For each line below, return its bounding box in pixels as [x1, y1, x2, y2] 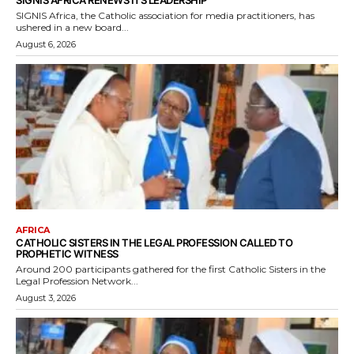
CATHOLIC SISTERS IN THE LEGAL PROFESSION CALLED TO [16, 235, 292, 249]
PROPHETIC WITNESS [16, 247, 119, 260]
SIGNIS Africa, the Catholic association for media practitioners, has [16, 9, 314, 22]
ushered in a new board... [16, 21, 129, 34]
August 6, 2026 [16, 39, 76, 51]
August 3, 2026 [16, 292, 76, 303]
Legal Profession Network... [16, 274, 138, 287]
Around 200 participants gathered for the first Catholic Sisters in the [16, 262, 326, 275]
